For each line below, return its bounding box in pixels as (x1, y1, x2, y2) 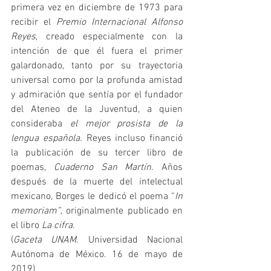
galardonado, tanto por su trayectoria (11, 60, 183, 73)
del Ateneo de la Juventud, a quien (11, 103, 183, 116)
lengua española (11, 132, 80, 145)
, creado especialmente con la (36, 31, 183, 44)
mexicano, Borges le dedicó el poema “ (11, 191, 175, 203)
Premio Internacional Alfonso (56, 16, 183, 29)
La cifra (42, 220, 73, 232)
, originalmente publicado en (60, 205, 183, 218)
